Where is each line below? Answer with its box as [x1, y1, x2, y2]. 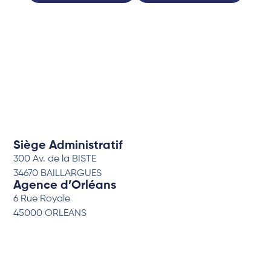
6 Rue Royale [13, 194, 71, 204]
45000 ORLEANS [13, 209, 87, 219]
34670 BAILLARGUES [13, 168, 102, 178]
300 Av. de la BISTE [13, 154, 97, 164]
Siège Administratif [13, 139, 123, 152]
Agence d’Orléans [13, 180, 117, 192]
